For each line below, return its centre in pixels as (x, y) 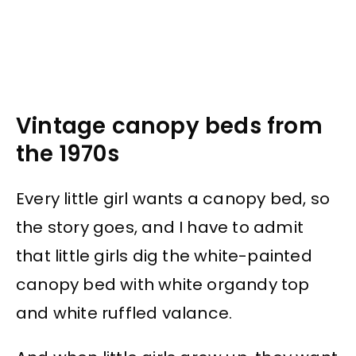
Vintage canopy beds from (169, 126)
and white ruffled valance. (124, 313)
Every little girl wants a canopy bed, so (173, 198)
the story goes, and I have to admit (160, 227)
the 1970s (68, 154)
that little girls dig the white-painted (164, 255)
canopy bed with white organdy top (163, 284)
